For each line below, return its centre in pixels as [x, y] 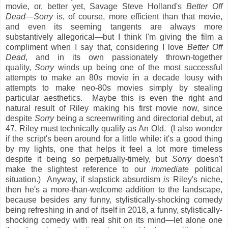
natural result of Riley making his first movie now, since [114, 108]
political [206, 169]
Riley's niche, [196, 179]
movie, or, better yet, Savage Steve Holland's [96, 6]
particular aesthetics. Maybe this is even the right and [114, 98]
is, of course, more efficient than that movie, [139, 16]
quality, [20, 67]
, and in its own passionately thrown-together [124, 57]
